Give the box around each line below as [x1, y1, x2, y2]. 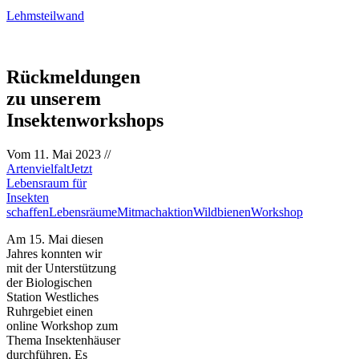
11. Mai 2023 [34, 147, 101, 161]
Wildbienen [193, 204, 251, 219]
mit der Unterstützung [6, 260, 116, 275]
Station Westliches [6, 289, 99, 304]
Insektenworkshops [6, 109, 163, 131]
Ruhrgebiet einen [6, 304, 93, 318]
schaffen [6, 204, 49, 219]
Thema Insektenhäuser [6, 333, 120, 347]
